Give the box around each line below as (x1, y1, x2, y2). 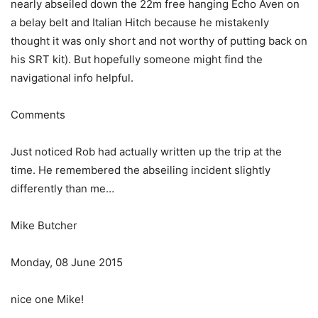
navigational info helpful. (11, 71, 133, 84)
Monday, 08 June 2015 (11, 256, 123, 269)
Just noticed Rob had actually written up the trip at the (11, 145, 282, 158)
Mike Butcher (11, 219, 77, 232)
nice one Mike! (11, 292, 84, 306)
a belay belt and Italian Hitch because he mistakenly (11, 16, 269, 29)
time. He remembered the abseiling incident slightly (11, 163, 270, 177)
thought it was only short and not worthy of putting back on (11, 34, 307, 48)
